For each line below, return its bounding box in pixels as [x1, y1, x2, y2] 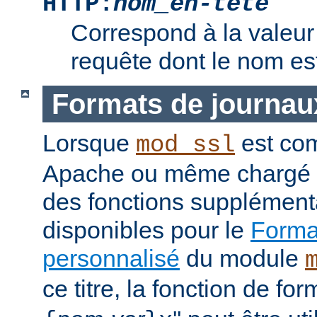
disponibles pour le [42, 217, 250, 244]
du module [180, 245, 305, 272]
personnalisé [42, 245, 180, 272]
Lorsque [42, 129, 136, 157]
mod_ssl [136, 132, 235, 159]
